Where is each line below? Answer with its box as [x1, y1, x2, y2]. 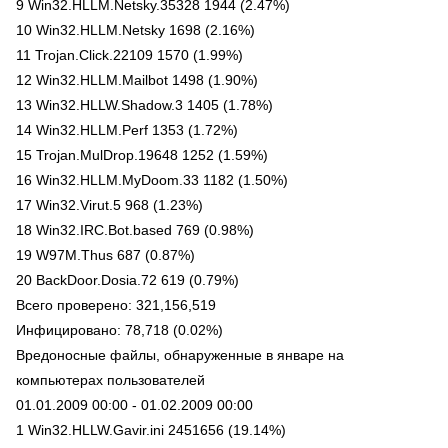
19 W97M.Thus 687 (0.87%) [16, 247, 195, 263]
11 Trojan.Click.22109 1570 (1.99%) [16, 47, 243, 63]
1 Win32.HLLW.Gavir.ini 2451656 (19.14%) [16, 422, 286, 438]
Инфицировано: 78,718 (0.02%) [16, 322, 223, 338]
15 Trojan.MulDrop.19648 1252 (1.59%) [16, 147, 268, 163]
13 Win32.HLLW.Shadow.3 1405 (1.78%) [16, 97, 273, 113]
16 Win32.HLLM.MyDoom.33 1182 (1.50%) [16, 172, 288, 188]
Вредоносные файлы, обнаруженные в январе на [16, 347, 344, 363]
